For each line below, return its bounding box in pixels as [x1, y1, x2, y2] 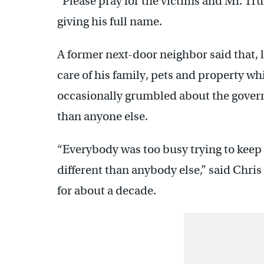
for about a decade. [57, 183, 156, 199]
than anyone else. [57, 109, 148, 124]
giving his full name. [57, 14, 162, 29]
